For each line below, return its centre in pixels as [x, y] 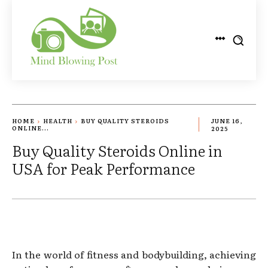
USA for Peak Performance [103, 168]
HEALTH [58, 121]
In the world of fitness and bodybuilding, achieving [134, 254]
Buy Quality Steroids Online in [117, 150]
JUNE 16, [227, 121]
